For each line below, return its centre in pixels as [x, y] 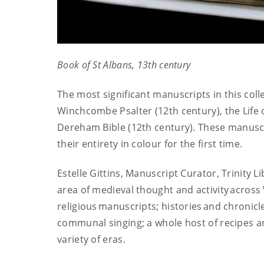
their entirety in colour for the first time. [151, 144]
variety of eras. [91, 240]
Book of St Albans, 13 [103, 65]
